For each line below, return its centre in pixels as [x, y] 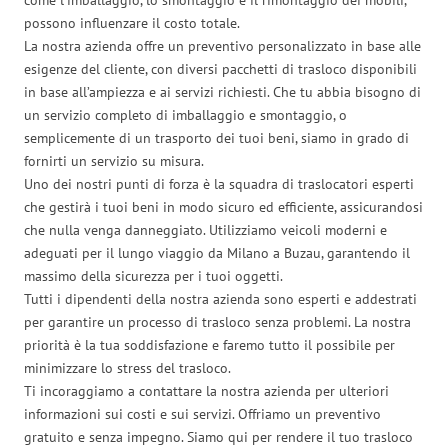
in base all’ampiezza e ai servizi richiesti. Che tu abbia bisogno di [222, 91]
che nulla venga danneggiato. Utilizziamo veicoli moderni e [205, 229]
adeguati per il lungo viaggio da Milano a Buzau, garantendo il [217, 252]
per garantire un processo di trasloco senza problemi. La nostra [217, 321]
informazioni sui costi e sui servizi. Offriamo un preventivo [202, 413]
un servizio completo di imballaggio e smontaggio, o [185, 114]
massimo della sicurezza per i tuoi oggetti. [153, 275]
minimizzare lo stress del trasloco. [127, 367]
